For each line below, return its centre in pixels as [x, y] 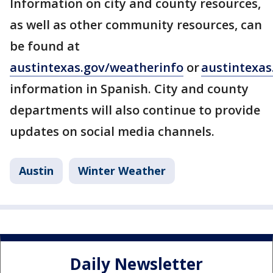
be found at [45, 46]
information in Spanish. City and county [129, 89]
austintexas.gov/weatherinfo [97, 67]
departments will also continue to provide [135, 110]
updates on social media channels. [114, 131]
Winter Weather [122, 171]
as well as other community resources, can [136, 25]
